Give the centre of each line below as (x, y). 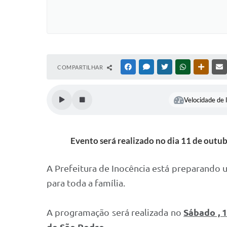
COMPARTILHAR (81, 67)
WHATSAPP (203, 67)
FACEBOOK (148, 67)
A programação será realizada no (115, 212)
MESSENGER (167, 67)
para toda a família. (86, 183)
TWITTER (182, 67)
